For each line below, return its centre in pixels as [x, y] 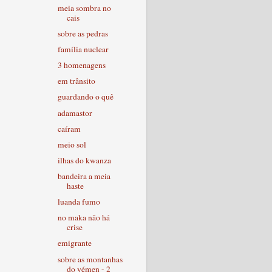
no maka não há [83, 218]
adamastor [75, 113]
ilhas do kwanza [84, 160]
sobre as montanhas [90, 259]
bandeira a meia [84, 176]
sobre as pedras [83, 33]
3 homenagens [81, 65]
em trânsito [76, 81]
